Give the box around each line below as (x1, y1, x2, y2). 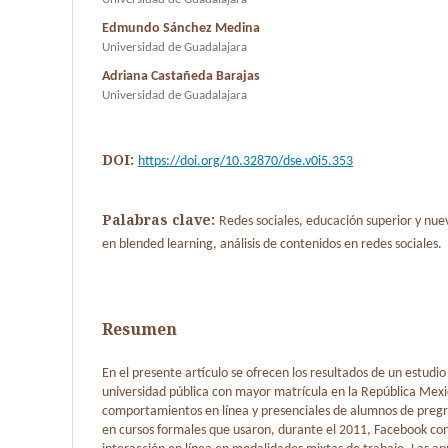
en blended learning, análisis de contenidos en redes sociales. (102, 236, 442, 252)
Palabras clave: (102, 209, 219, 229)
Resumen (102, 317, 177, 340)
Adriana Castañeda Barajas (102, 68, 260, 84)
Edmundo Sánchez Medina (102, 20, 260, 36)
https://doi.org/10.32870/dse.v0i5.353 (138, 153, 353, 169)
